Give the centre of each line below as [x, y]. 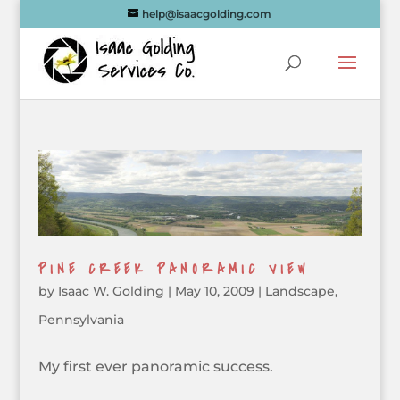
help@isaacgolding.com [207, 14]
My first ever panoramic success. [155, 367]
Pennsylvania [81, 320]
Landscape [300, 292]
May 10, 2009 [214, 292]
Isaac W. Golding [111, 292]
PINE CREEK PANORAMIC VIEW [173, 270]
